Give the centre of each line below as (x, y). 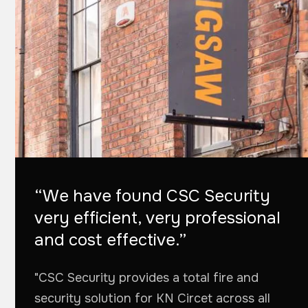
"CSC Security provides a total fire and (146, 277)
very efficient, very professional (157, 218)
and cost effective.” (111, 240)
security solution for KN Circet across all (152, 298)
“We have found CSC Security (152, 196)
